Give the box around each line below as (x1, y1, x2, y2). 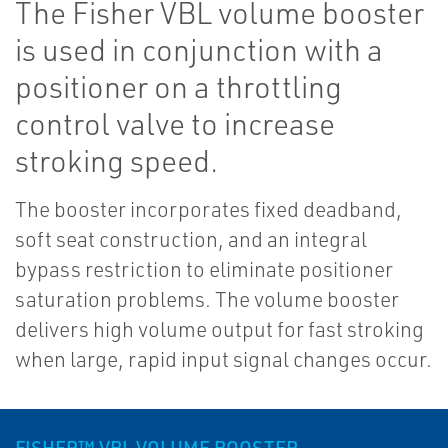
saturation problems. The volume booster (15, 286, 399, 313)
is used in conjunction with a (15, 31, 383, 69)
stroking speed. (15, 142, 218, 180)
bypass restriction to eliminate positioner (15, 256, 393, 283)
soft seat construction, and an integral (15, 226, 367, 253)
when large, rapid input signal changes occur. (15, 346, 432, 373)
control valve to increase (15, 105, 335, 143)
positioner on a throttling (15, 68, 342, 106)
